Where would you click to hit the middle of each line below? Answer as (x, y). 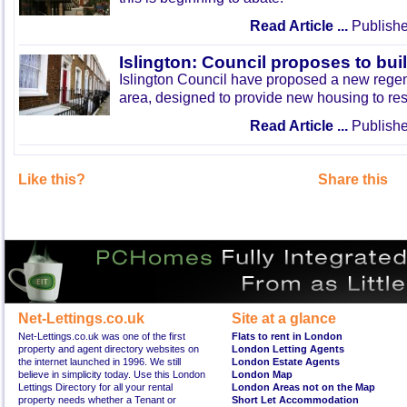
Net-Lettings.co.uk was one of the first (102, 336)
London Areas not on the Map (303, 387)
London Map (262, 374)
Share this (353, 179)
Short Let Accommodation (295, 400)
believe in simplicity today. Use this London (112, 374)
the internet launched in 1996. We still (99, 362)
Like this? (52, 179)
